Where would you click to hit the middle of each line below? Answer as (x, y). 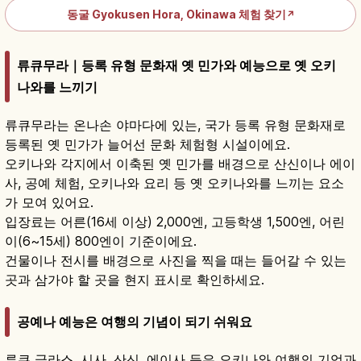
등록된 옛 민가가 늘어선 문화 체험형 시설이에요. (147, 144)
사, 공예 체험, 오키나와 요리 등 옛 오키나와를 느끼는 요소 (174, 183)
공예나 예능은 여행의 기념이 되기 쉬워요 (135, 322)
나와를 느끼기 (57, 87)
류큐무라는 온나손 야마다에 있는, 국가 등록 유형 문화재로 (175, 124)
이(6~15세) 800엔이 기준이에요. (101, 241)
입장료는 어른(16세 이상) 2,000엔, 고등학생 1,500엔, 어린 (175, 221)
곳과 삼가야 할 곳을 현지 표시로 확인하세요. (135, 279)
